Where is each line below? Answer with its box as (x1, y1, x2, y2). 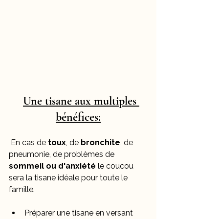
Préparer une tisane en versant (24, 208, 135, 218)
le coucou (96, 161, 135, 171)
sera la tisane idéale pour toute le (9, 173, 130, 183)
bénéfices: (56, 110, 101, 125)
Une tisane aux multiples (23, 94, 139, 109)
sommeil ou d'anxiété (9, 161, 96, 171)
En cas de (11, 138, 48, 148)
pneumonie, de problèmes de (9, 150, 116, 159)
